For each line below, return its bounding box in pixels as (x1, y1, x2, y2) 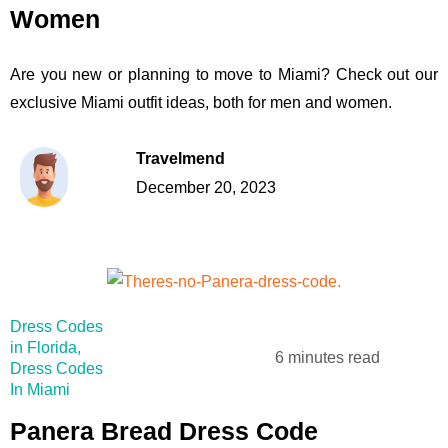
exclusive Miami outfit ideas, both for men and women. (10, 93, 392, 111)
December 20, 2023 (135, 179, 276, 197)
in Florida (10, 338, 77, 356)
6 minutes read (275, 348, 381, 366)
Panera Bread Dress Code (10, 416, 318, 445)
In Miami (10, 380, 70, 398)
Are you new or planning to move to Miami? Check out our (10, 65, 438, 83)
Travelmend (135, 150, 225, 168)
